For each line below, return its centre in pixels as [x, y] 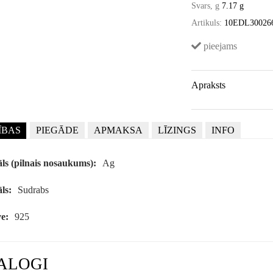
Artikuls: [207, 23]
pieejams [219, 46]
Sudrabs [33, 190]
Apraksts [209, 85]
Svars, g [206, 6]
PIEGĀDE [57, 130]
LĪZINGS [177, 130]
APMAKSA [118, 130]
